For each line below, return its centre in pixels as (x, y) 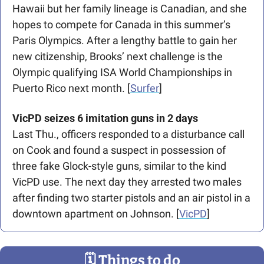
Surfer (145, 88)
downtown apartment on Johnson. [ (96, 214)
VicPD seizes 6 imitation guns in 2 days (105, 118)
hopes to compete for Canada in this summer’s (121, 25)
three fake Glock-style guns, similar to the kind (119, 166)
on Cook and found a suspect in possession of (119, 150)
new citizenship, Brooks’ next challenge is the (118, 57)
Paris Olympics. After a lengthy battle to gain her (125, 41)
